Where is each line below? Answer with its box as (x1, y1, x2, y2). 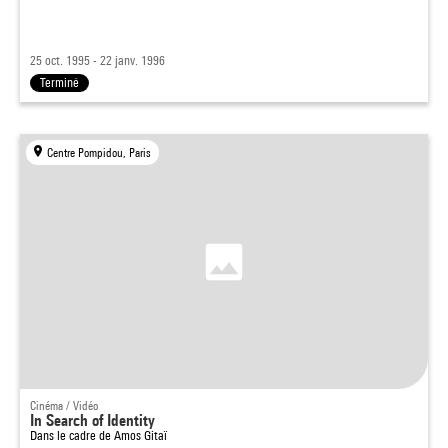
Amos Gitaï (114, 428, 167, 443)
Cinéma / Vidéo (30, 398, 98, 413)
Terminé (40, 75, 79, 90)
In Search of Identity (30, 411, 155, 430)
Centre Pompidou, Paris (47, 145, 152, 160)
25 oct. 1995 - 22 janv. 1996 (30, 53, 165, 68)
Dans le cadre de (30, 428, 114, 443)
